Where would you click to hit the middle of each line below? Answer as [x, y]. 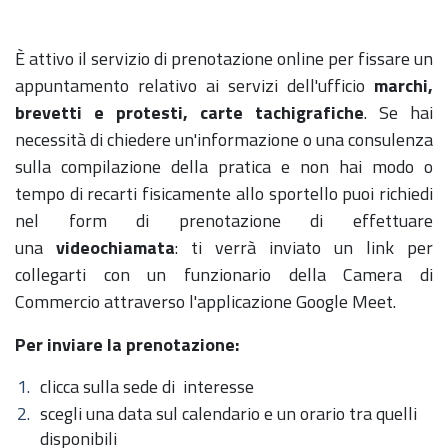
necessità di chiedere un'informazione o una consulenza [224, 139]
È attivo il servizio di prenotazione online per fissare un [224, 58]
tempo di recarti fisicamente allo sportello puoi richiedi [224, 193]
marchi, [403, 85]
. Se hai [398, 112]
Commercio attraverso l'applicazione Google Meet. [207, 301]
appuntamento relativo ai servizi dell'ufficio [194, 85]
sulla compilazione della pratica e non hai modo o [224, 166]
